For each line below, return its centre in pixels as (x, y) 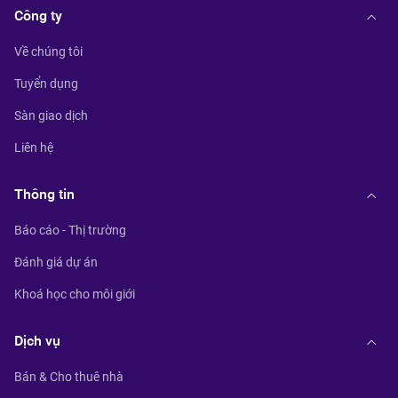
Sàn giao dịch (51, 115)
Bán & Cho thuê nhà (69, 377)
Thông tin (44, 194)
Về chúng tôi (48, 52)
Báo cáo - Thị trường (70, 230)
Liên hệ (34, 147)
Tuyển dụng (46, 84)
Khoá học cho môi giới (75, 294)
